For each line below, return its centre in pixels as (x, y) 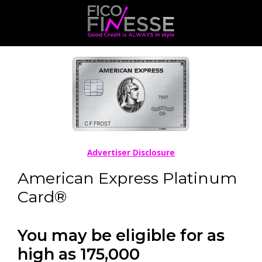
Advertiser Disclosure (131, 152)
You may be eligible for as (121, 235)
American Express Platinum (127, 178)
